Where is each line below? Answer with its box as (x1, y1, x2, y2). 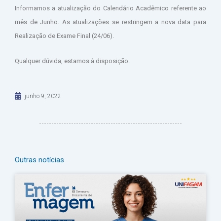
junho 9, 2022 (25, 92, 61, 100)
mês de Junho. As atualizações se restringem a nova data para (15, 18, 206, 26)
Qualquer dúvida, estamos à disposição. (15, 57, 130, 65)
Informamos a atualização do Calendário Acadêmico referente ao (15, 4, 206, 12)
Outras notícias (15, 155, 64, 164)
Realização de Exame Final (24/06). (15, 32, 114, 39)
